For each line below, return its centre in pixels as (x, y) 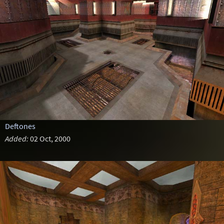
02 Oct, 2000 (49, 138)
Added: (16, 138)
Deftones (20, 126)
